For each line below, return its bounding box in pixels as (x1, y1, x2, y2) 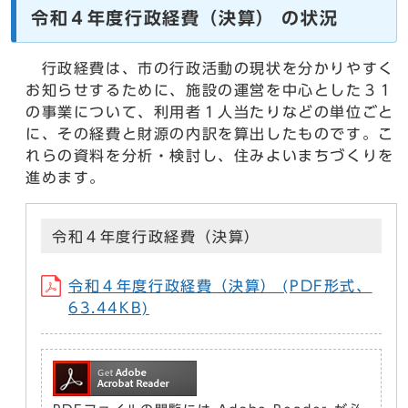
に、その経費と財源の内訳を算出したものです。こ (25, 127, 394, 142)
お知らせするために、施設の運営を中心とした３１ (25, 83, 394, 98)
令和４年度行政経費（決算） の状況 (31, 9, 339, 27)
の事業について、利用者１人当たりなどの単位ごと (25, 105, 394, 120)
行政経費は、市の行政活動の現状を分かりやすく (25, 61, 394, 76)
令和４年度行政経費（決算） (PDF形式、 (68, 279, 372, 294)
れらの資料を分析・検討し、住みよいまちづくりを (25, 148, 394, 164)
